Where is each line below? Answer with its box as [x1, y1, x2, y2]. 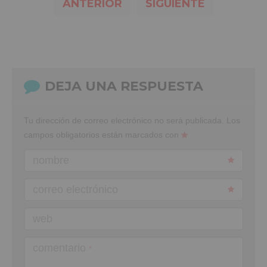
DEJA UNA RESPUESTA [45, 77, 203, 94]
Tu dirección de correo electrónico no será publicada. [24, 115, 224, 125]
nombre [33, 154, 69, 166]
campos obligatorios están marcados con [24, 129, 181, 139]
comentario [33, 241, 89, 254]
